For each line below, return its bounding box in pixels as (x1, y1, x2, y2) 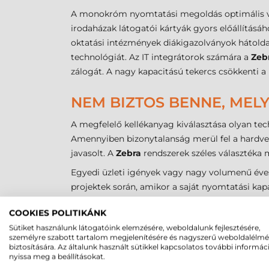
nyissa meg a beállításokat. (9, 252, 105, 261)
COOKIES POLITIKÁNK (9, 208, 106, 218)
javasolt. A (71, 148, 116, 159)
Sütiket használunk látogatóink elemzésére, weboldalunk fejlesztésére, (9, 223, 261, 232)
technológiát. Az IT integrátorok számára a (71, 52, 251, 63)
